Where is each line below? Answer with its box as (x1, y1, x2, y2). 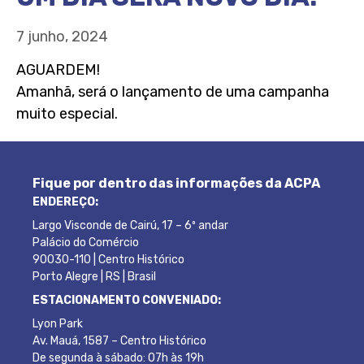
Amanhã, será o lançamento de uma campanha (16, 83, 329, 101)
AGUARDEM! (16, 61, 100, 79)
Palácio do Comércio (32, 236, 139, 249)
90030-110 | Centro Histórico (32, 253, 184, 266)
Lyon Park (32, 317, 83, 331)
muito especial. (16, 105, 118, 123)
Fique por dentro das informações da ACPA (32, 175, 320, 191)
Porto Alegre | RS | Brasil (32, 270, 156, 284)
